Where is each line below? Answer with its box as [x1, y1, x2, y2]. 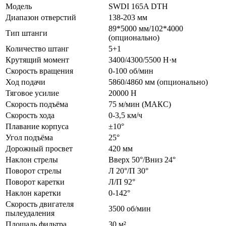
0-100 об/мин [108, 66, 153, 75]
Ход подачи [6, 77, 45, 86]
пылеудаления [6, 208, 54, 217]
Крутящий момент [6, 55, 69, 64]
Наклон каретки [6, 188, 61, 197]
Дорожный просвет [6, 144, 73, 153]
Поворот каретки [6, 177, 65, 186]
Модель [6, 2, 32, 11]
